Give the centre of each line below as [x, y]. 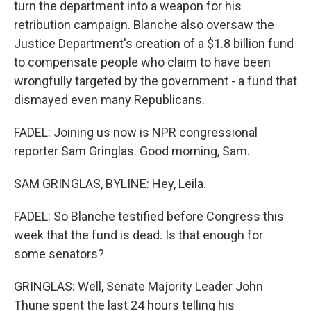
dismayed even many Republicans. [109, 100]
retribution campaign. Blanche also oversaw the [144, 25]
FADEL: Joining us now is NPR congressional [136, 132]
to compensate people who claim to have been [142, 62]
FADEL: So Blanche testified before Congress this [149, 216]
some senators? [59, 254]
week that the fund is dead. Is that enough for [138, 235]
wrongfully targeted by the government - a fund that [155, 81]
